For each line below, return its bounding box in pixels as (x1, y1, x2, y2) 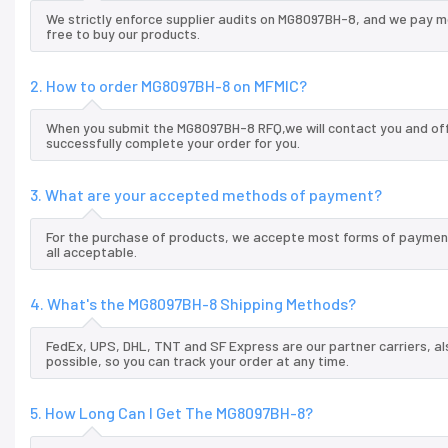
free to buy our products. (46, 25, 200, 43)
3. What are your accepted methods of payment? (30, 185, 382, 205)
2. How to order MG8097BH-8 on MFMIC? (30, 76, 307, 96)
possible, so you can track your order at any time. (46, 352, 349, 370)
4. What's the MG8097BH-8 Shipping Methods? (30, 294, 356, 314)
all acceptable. (46, 243, 137, 261)
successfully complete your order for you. (46, 134, 300, 152)
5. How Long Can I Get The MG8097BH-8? (30, 403, 313, 423)
